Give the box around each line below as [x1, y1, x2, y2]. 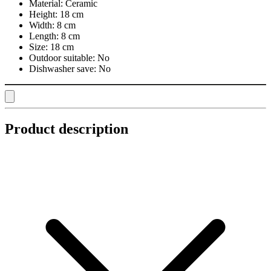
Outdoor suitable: [29, 53, 95, 64]
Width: [29, 20, 54, 31]
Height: [29, 9, 57, 20]
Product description [5, 121, 128, 137]
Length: [29, 31, 59, 42]
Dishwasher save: [29, 64, 96, 74]
